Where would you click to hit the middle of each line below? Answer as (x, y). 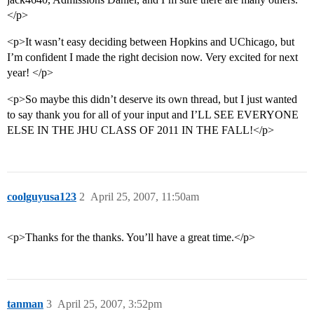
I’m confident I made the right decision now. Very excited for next (152, 57)
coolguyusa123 (42, 197)
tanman (25, 304)
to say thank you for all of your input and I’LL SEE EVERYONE (153, 115)
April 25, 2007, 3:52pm (110, 304)
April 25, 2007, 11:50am (145, 197)
